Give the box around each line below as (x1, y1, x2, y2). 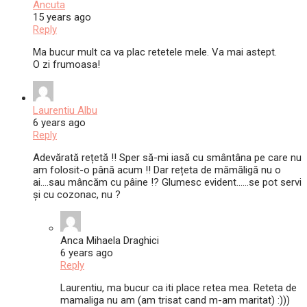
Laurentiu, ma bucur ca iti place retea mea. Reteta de (60, 282, 297, 295)
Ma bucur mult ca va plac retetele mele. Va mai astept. (33, 46, 277, 59)
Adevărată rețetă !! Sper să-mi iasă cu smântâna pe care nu (33, 151, 302, 164)
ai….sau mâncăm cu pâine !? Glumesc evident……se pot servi (33, 176, 302, 189)
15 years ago (33, 11, 91, 24)
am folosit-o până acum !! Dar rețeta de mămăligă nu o (33, 164, 281, 177)
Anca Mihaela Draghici (60, 234, 159, 247)
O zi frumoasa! (33, 58, 100, 71)
